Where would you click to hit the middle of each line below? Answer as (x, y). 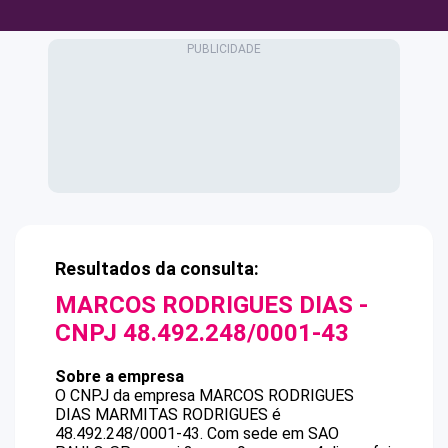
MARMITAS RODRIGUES (181, 414)
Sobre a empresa (119, 376)
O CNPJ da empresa (127, 395)
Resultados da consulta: (157, 268)
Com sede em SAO (273, 433)
